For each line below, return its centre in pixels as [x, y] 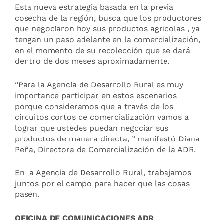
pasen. [27, 194]
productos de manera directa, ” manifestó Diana [107, 138]
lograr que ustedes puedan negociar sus [92, 128]
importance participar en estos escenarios [96, 95]
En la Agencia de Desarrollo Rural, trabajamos [103, 173]
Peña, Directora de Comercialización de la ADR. [105, 149]
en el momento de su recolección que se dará [102, 51]
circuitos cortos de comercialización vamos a [102, 117]
